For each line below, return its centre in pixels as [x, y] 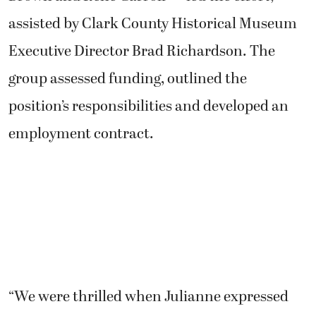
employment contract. [81, 134]
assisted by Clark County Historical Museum [153, 24]
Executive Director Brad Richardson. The [142, 52]
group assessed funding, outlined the [128, 79]
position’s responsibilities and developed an [148, 107]
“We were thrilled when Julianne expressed [148, 297]
